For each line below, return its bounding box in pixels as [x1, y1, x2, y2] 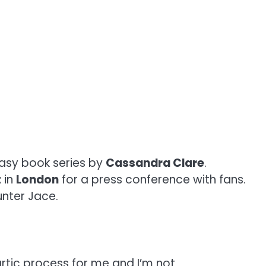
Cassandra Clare [106, 154, 204, 171]
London [16, 171, 59, 188]
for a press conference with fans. [59, 171, 246, 188]
